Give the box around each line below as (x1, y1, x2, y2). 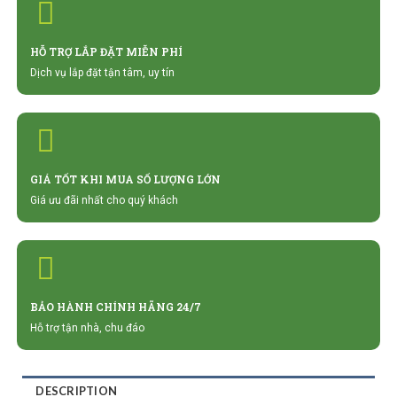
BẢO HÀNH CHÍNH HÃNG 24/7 (29, 300, 201, 315)
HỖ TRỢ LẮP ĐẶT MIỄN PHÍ (29, 44, 183, 59)
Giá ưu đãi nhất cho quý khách (29, 194, 178, 207)
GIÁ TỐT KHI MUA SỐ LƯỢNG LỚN (29, 172, 221, 187)
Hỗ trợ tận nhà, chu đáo (29, 322, 144, 335)
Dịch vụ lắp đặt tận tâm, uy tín (29, 66, 175, 80)
